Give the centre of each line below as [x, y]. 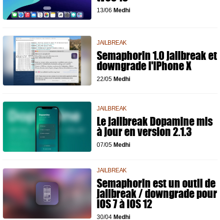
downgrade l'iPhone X [144, 66]
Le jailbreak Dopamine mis [155, 122]
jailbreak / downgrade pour [157, 193]
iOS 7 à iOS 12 [124, 204]
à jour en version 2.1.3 [144, 132]
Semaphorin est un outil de [156, 183]
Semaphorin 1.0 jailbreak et [157, 55]
